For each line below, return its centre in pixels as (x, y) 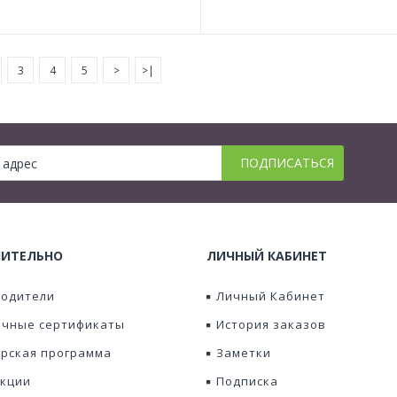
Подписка (247, 381)
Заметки (244, 353)
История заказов (271, 324)
